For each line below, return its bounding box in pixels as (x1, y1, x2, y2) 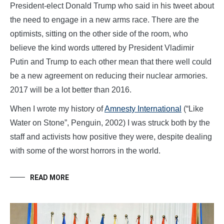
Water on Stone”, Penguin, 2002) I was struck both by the (10, 118, 210, 127)
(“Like (181, 104, 203, 113)
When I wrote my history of (10, 104, 104, 113)
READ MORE (30, 173, 69, 182)
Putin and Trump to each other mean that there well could (10, 57, 211, 66)
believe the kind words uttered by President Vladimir (10, 43, 194, 52)
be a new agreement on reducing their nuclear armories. (10, 71, 207, 80)
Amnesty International (104, 104, 181, 113)
